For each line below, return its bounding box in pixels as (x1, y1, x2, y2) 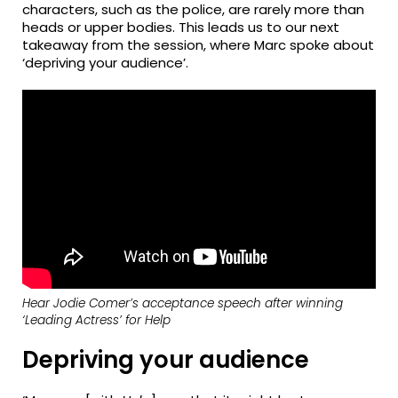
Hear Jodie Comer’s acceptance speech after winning (22, 294, 344, 312)
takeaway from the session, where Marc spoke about (22, 35, 375, 54)
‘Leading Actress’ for (22, 311, 146, 329)
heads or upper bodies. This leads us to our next (22, 17, 340, 36)
